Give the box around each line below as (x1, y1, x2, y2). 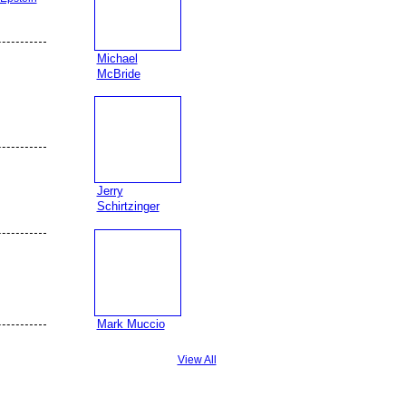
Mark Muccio (96, 316, 165, 331)
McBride (96, 66, 140, 81)
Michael (96, 51, 138, 65)
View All (177, 353, 217, 367)
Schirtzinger (96, 199, 159, 214)
